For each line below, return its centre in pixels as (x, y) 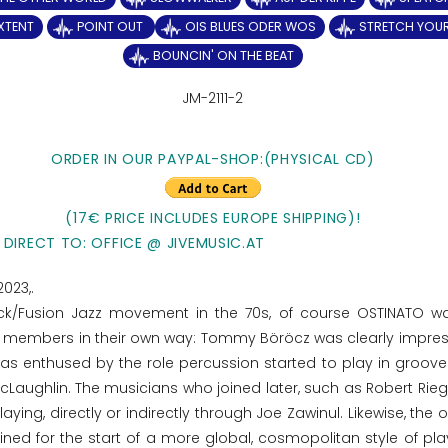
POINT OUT (111, 26)
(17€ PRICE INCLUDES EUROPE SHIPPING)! (213, 218)
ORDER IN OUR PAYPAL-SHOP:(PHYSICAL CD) (213, 159)
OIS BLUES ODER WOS (250, 26)
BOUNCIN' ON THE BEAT (223, 55)
